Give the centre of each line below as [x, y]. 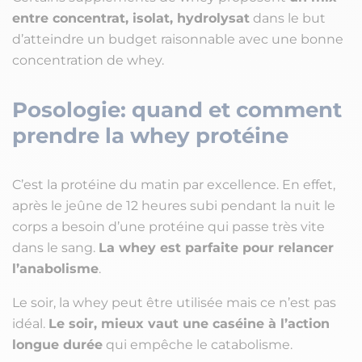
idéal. [30, 324]
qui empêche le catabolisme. [198, 345]
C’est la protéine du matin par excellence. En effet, [174, 185]
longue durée [57, 345]
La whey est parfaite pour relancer [216, 248]
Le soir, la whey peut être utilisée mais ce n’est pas [174, 303]
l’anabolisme [55, 269]
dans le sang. [55, 248]
